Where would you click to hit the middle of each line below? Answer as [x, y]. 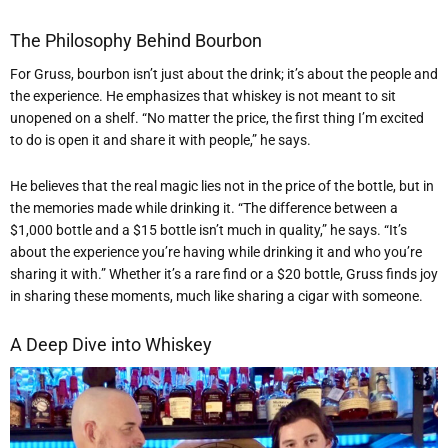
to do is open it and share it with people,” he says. [160, 139]
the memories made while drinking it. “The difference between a [204, 208]
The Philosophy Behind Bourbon [136, 41]
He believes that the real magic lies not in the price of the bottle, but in [222, 186]
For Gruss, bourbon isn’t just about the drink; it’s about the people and [224, 73]
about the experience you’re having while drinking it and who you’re [216, 252]
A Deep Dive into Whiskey [111, 344]
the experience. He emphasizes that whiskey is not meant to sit [203, 95]
